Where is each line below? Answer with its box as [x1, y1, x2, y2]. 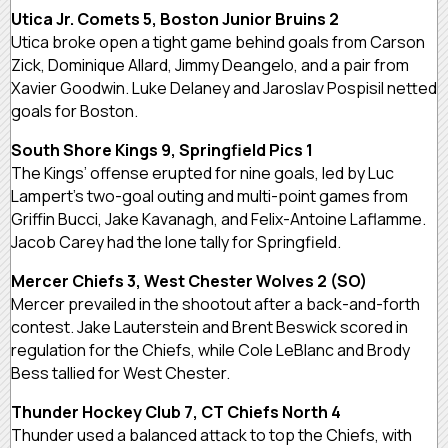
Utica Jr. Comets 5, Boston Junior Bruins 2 [11, 7, 339, 30]
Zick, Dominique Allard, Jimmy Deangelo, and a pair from [11, 53, 409, 76]
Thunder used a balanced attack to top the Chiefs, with [11, 423, 412, 446]
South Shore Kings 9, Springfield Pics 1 [11, 138, 313, 161]
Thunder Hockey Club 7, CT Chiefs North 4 [11, 400, 341, 423]
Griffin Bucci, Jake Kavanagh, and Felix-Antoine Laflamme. [11, 207, 426, 230]
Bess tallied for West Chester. [11, 361, 230, 384]
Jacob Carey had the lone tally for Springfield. [11, 230, 341, 253]
